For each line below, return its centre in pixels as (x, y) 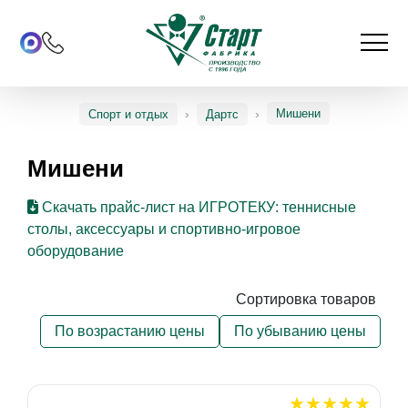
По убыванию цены (301, 331)
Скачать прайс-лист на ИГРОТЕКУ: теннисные (197, 208)
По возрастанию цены (130, 331)
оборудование (75, 251)
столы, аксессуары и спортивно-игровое (163, 229)
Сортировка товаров (306, 300)
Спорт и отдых (128, 114)
